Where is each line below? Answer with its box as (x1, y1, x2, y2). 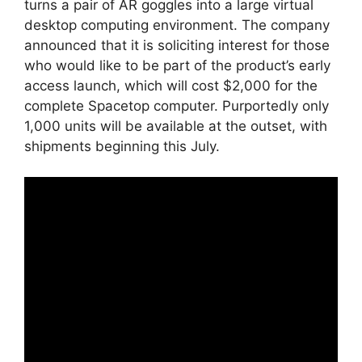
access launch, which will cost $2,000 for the (24, 77, 318, 94)
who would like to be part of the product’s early (24, 57, 330, 74)
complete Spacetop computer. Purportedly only (24, 97, 329, 114)
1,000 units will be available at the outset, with (24, 117, 327, 134)
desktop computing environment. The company (24, 16, 330, 33)
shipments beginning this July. (24, 137, 220, 154)
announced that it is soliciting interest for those (24, 36, 330, 53)
